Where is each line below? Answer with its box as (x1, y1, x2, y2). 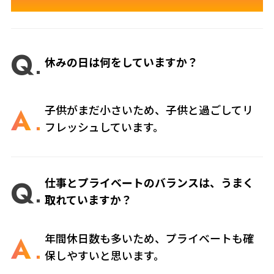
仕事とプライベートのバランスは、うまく (45, 175, 254, 191)
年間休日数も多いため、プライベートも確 (45, 231, 254, 248)
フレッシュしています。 (45, 119, 165, 136)
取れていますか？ (45, 192, 133, 209)
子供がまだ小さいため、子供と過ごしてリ (45, 102, 254, 119)
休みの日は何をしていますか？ (45, 55, 199, 72)
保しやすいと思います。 (45, 248, 165, 265)
